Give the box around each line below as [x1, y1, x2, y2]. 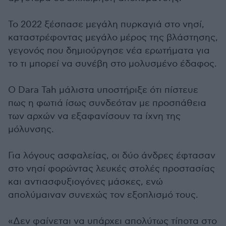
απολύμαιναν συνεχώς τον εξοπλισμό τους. [8, 190, 198, 200]
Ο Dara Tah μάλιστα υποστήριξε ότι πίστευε [8, 85, 198, 95]
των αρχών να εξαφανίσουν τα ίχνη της [8, 111, 181, 122]
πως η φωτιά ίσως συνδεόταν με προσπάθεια [8, 98, 206, 108]
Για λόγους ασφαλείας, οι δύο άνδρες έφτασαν [8, 150, 215, 161]
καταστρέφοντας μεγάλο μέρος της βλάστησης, [8, 32, 218, 43]
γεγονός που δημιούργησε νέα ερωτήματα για [8, 45, 210, 56]
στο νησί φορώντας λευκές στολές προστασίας [8, 163, 215, 174]
